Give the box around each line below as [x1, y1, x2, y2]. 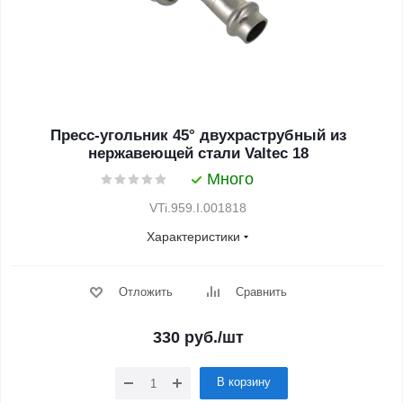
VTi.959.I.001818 [149, 201, 246, 215]
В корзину [217, 375, 271, 389]
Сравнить [235, 285, 287, 299]
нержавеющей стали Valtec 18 [87, 145, 309, 162]
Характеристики [147, 229, 240, 244]
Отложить [118, 285, 173, 299]
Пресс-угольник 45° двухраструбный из [49, 127, 346, 144]
